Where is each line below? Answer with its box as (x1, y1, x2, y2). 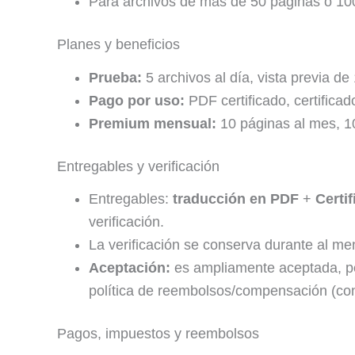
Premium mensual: (89, 115, 216, 132)
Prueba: (89, 69, 142, 86)
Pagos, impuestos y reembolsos (57, 326, 259, 342)
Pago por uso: (89, 92, 185, 109)
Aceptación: (89, 260, 170, 277)
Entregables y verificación (57, 158, 219, 174)
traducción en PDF (173, 191, 299, 208)
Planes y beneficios (57, 36, 180, 52)
